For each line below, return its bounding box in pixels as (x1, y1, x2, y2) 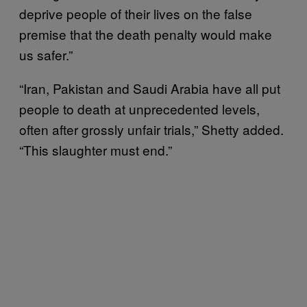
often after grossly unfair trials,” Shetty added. (19, 119, 284, 138)
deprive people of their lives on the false (19, 3, 252, 23)
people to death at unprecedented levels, (19, 99, 260, 118)
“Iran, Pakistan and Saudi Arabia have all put (19, 78, 280, 97)
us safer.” (19, 45, 73, 64)
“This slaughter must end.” (19, 140, 172, 159)
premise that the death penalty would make (19, 24, 272, 43)
